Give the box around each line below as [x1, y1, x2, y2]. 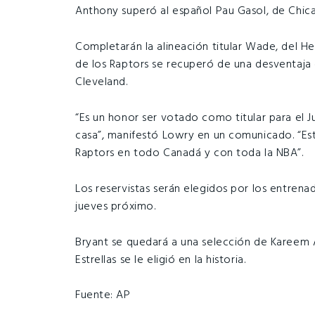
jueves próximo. [75, 197, 156, 216]
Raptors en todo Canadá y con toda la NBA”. [75, 143, 304, 162]
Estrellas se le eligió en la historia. [75, 250, 246, 269]
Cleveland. [75, 72, 128, 91]
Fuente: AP [75, 286, 131, 305]
